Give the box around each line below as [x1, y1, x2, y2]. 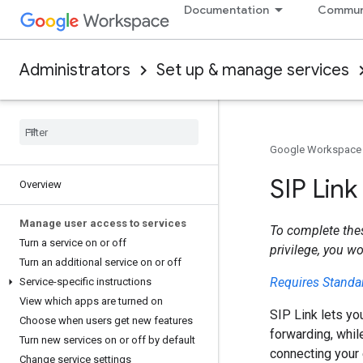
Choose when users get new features [19, 314, 193, 327]
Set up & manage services [156, 60, 349, 80]
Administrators [19, 60, 130, 80]
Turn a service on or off [19, 237, 126, 249]
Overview [19, 178, 62, 190]
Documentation [184, 2, 269, 17]
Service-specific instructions [19, 275, 152, 288]
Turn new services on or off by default [19, 334, 195, 346]
